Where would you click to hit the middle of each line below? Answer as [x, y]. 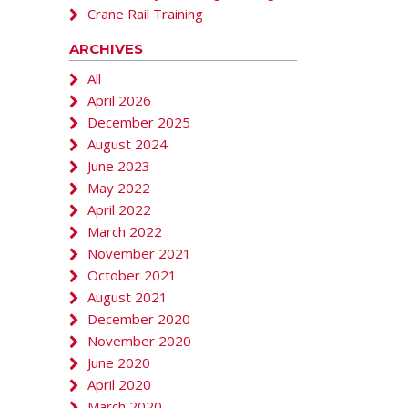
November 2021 [139, 253]
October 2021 [132, 275]
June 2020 [118, 362]
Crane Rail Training [145, 13]
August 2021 [127, 297]
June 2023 [118, 166]
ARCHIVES [106, 48]
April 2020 [119, 384]
